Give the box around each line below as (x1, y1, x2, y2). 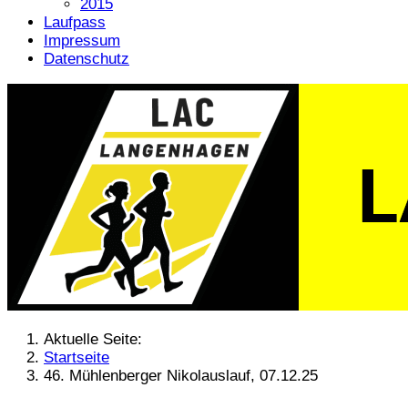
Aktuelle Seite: (44, 330, 151, 348)
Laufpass (44, 13, 106, 31)
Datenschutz (44, 49, 129, 67)
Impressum (44, 31, 120, 49)
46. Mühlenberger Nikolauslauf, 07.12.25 (44, 366, 318, 384)
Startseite (44, 348, 109, 366)
